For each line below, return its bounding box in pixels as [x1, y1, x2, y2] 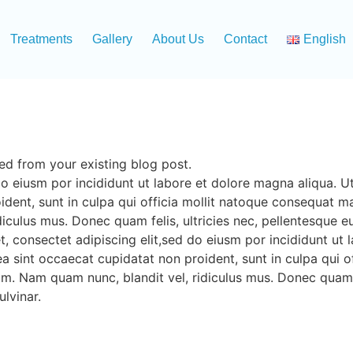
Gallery [91, 32, 132, 46]
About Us [151, 32, 204, 46]
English [303, 32, 346, 46]
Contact [223, 32, 267, 46]
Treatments [9, 32, 72, 46]
